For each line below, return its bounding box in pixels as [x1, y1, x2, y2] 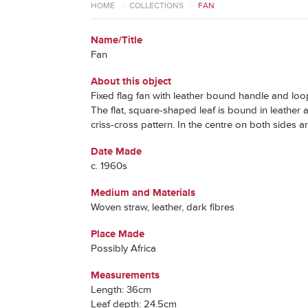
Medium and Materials [91, 186, 195, 199]
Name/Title [91, 34, 142, 47]
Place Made [91, 228, 144, 241]
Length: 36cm [91, 283, 151, 296]
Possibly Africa [91, 242, 156, 255]
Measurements [91, 269, 159, 282]
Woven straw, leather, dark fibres [91, 201, 234, 214]
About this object [91, 75, 171, 88]
